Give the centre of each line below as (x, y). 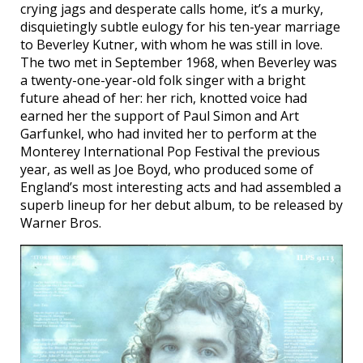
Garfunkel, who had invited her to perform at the (169, 133)
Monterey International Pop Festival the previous (170, 151)
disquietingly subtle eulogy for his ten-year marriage (180, 26)
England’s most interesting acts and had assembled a (181, 187)
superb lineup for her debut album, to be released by (181, 205)
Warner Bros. (61, 222)
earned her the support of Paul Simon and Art (160, 115)
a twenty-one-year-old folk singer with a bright (163, 80)
